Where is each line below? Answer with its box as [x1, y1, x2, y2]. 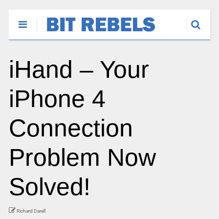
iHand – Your [8, 56, 149, 83]
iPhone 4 [8, 85, 106, 112]
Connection [8, 114, 133, 142]
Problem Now [8, 144, 156, 171]
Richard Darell [16, 208, 45, 214]
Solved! [8, 173, 90, 200]
